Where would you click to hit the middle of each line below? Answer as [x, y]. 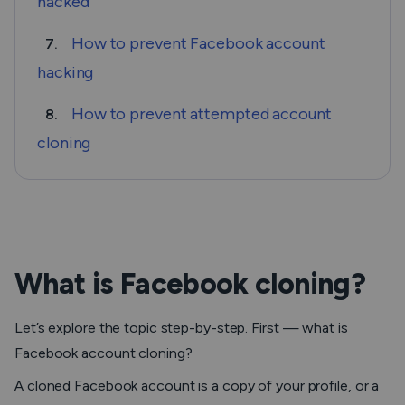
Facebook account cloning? [104, 353]
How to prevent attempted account [200, 114]
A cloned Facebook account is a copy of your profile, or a [197, 386]
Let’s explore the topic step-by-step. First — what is [181, 328]
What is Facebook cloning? [190, 284]
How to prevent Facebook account [197, 43]
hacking [66, 72]
